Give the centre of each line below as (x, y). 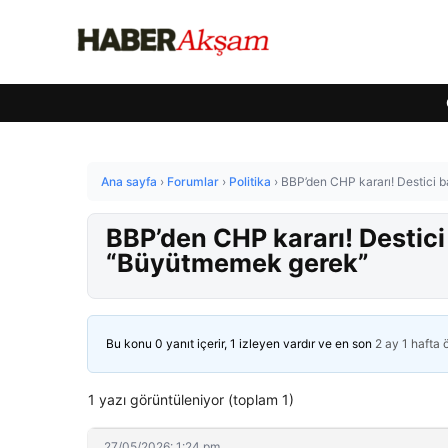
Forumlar (193, 181)
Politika (250, 181)
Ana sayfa (129, 181)
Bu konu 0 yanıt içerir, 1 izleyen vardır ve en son (240, 343)
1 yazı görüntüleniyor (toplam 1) (191, 399)
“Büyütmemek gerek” (237, 263)
